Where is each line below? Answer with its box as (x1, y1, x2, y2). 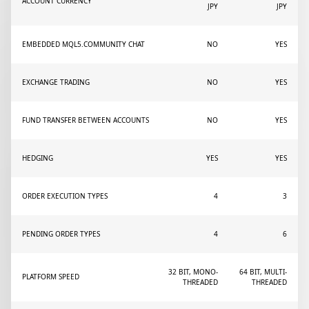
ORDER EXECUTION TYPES (22, 191, 108, 201)
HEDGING (22, 153, 53, 163)
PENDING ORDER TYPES (22, 229, 100, 239)
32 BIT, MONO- (168, 267, 218, 277)
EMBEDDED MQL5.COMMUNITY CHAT (22, 39, 145, 49)
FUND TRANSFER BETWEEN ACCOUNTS (22, 115, 149, 125)
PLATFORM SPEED (22, 272, 79, 281)
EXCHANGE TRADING (22, 77, 90, 87)
